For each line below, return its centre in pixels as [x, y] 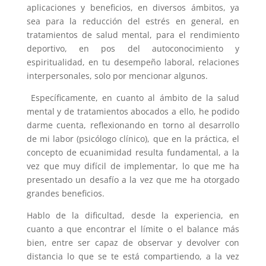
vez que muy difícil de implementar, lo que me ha [133, 166]
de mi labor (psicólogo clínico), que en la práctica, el [133, 139]
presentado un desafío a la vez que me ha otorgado [133, 180]
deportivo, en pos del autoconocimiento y [133, 48]
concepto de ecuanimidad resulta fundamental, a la [133, 152]
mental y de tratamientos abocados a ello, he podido [133, 111]
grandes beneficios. [65, 193]
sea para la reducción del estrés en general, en [133, 21]
